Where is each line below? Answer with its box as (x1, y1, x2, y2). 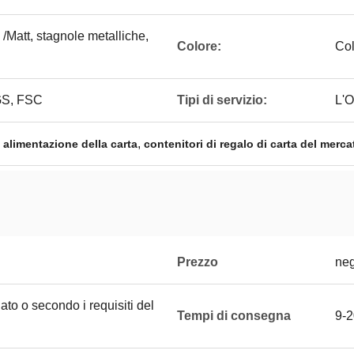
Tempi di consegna (177, 309, 291, 322)
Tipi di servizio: (177, 93, 267, 107)
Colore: (177, 40, 221, 53)
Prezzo (177, 255, 218, 269)
